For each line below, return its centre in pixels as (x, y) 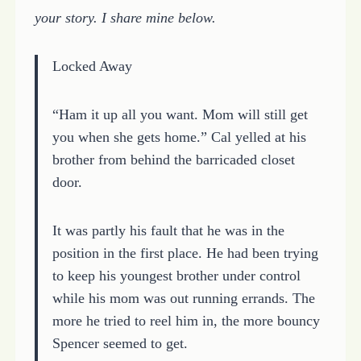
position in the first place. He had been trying (185, 253)
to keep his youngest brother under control (176, 275)
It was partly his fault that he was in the (168, 230)
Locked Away (92, 66)
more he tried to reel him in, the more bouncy (186, 320)
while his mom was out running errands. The (183, 298)
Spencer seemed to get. (120, 343)
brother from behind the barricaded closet (173, 159)
